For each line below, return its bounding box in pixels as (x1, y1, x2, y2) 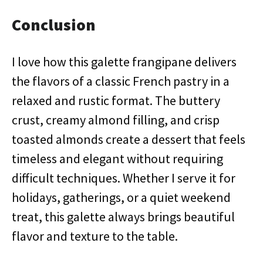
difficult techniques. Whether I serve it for (12, 170, 235, 186)
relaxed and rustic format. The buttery (12, 92, 220, 109)
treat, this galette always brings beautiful (12, 208, 235, 225)
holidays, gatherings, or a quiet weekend (12, 189, 231, 205)
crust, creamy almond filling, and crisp (12, 112, 220, 128)
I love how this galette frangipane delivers (12, 53, 237, 70)
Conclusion (12, 14, 96, 35)
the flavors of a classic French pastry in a (12, 73, 230, 89)
